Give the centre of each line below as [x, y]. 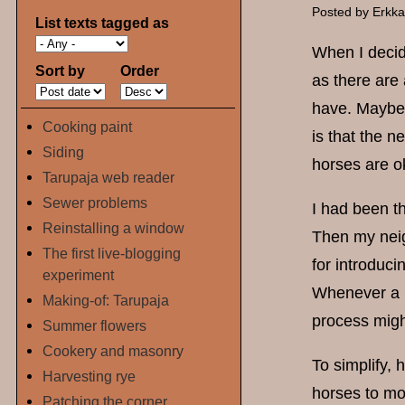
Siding [64, 151]
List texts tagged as [102, 23]
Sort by [60, 70]
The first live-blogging [112, 253]
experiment [79, 274]
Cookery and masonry [113, 351]
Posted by [342, 13]
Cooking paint [88, 126]
